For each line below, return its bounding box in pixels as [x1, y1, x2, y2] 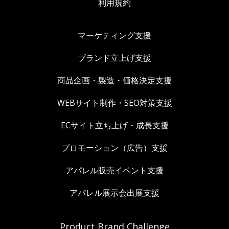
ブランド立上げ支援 [78, 52, 151, 64]
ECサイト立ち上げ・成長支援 [60, 120, 169, 131]
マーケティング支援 [78, 30, 151, 41]
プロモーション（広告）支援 [61, 142, 168, 154]
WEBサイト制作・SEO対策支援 [57, 97, 172, 109]
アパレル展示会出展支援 [70, 187, 159, 199]
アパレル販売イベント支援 [65, 165, 164, 176]
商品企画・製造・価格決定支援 [57, 75, 172, 86]
